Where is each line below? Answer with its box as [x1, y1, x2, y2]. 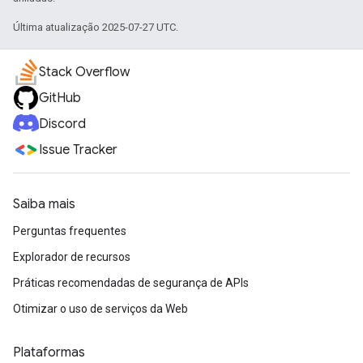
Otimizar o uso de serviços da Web [13, 302, 188, 315]
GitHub [39, 90, 81, 106]
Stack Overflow [39, 64, 130, 80]
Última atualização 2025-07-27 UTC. [13, 21, 178, 33]
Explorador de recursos [13, 250, 130, 263]
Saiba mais [13, 196, 75, 212]
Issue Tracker [39, 142, 117, 158]
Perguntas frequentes [13, 224, 126, 237]
